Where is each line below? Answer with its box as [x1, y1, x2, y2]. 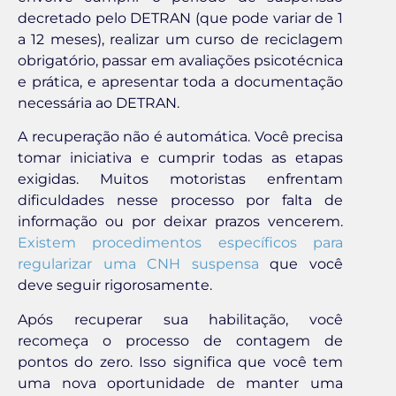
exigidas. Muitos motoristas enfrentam [18, 171, 343, 188]
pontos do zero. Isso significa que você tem [18, 353, 343, 370]
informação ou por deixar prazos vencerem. [18, 213, 343, 231]
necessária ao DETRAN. [18, 94, 179, 111]
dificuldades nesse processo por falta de [18, 192, 343, 209]
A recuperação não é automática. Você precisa [18, 128, 343, 146]
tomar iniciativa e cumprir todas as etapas [18, 149, 343, 167]
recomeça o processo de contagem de [18, 331, 343, 349]
